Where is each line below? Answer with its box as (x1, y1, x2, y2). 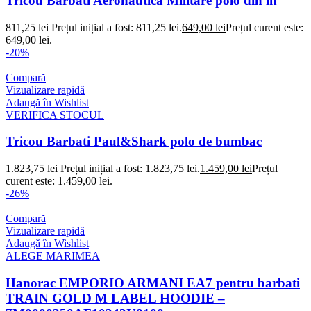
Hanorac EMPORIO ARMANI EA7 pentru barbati (6, 275, 300, 290)
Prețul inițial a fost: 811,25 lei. (51, 21, 182, 33)
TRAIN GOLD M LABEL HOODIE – (6, 290, 225, 305)
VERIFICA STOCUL (6, 108, 104, 121)
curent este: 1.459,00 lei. (6, 175, 112, 187)
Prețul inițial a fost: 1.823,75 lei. (60, 162, 200, 175)
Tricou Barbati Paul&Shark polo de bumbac (6, 134, 262, 149)
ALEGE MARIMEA (6, 250, 100, 262)
